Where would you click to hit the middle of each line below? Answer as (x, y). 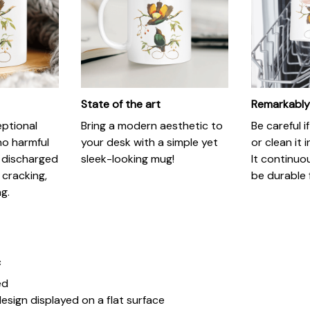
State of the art (121, 104)
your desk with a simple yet (150, 142)
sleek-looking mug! (128, 158)
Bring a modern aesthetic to (152, 125)
